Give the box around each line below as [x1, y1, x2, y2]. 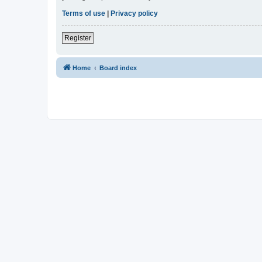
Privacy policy [111, 9, 158, 18]
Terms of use [62, 9, 105, 18]
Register [64, 34, 91, 43]
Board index [99, 64, 137, 72]
